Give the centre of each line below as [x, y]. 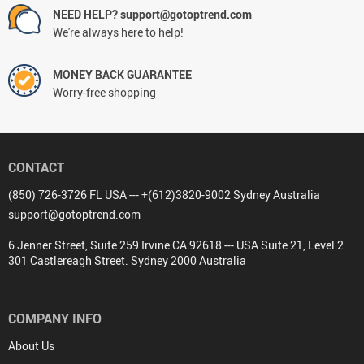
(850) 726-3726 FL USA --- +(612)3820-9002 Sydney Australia [164, 194]
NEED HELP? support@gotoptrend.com [152, 14]
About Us [31, 345]
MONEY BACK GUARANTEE [122, 74]
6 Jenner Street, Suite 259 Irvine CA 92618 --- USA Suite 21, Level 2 [176, 245]
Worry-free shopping [104, 92]
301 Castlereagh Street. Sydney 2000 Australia [127, 260]
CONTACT [36, 167]
